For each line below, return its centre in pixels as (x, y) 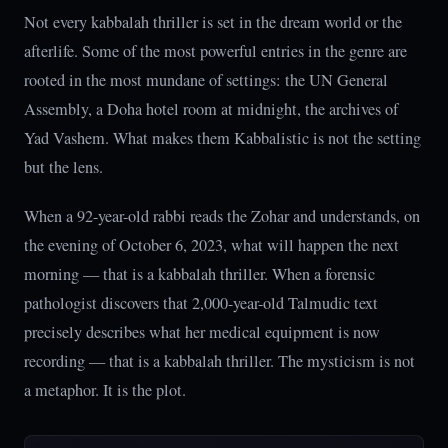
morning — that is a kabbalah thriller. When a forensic (199, 274)
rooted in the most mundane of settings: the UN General (206, 80)
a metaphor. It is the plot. (105, 390)
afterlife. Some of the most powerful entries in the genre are (215, 51)
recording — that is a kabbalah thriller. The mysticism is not (219, 361)
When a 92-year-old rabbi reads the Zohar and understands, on (222, 216)
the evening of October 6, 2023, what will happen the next (211, 245)
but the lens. (63, 167)
